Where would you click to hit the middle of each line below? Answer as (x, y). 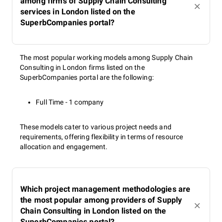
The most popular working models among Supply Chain (107, 57)
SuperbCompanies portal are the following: (87, 77)
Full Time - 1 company (70, 102)
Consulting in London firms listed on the (82, 67)
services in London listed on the (78, 12)
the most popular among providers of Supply (101, 200)
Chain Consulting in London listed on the (93, 211)
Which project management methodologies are (106, 189)
